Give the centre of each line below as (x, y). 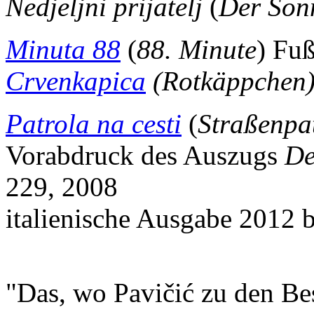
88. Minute (197, 49)
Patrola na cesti (94, 123)
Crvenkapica (76, 81)
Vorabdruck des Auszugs (145, 155)
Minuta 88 (63, 49)
